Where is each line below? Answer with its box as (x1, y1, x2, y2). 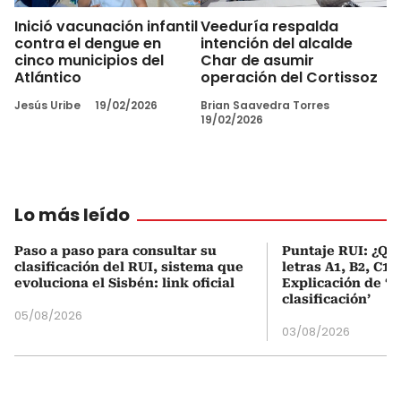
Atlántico (14, 66, 81, 88)
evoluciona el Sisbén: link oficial (14, 275, 235, 290)
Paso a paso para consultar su (14, 243, 217, 258)
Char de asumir (200, 49, 314, 71)
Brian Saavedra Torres (200, 97, 329, 113)
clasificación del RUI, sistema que (14, 259, 243, 274)
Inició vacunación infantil (14, 15, 198, 37)
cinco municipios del (14, 49, 164, 71)
